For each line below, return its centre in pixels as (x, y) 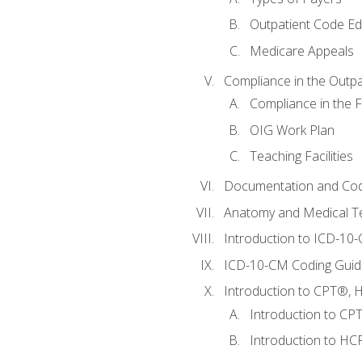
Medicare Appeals (301, 51)
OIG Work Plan (292, 130)
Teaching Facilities (301, 156)
